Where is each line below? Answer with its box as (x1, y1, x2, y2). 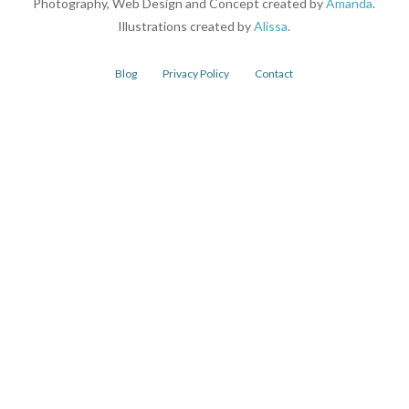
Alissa (254, 18, 288, 35)
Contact (255, 67, 294, 81)
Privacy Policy (163, 67, 230, 81)
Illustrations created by (118, 18, 255, 35)
